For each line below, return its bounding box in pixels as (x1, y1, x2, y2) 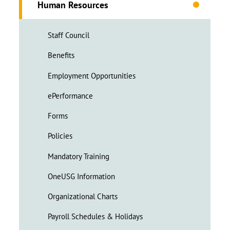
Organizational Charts (48, 191, 118, 202)
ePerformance (48, 90, 93, 101)
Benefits (48, 50, 75, 61)
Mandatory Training (48, 151, 110, 161)
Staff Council (48, 30, 90, 41)
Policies (48, 131, 73, 141)
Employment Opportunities (48, 70, 136, 81)
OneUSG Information (48, 171, 116, 181)
